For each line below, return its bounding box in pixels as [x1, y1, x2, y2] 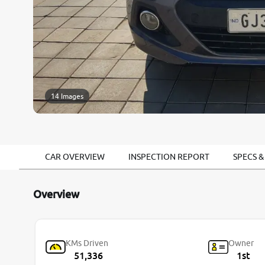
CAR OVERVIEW [45, 152, 105, 162]
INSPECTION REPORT [128, 152, 209, 162]
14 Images [51, 92, 83, 101]
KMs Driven [66, 238, 108, 248]
